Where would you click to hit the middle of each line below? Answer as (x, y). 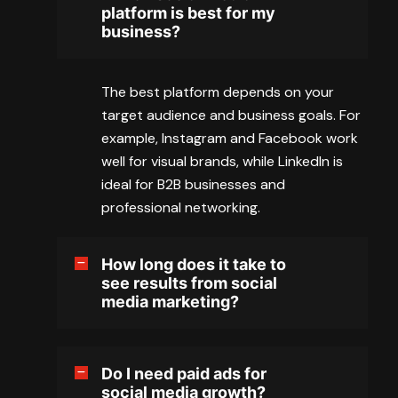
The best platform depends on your (218, 92)
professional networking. (181, 207)
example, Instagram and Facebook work (230, 138)
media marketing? (170, 301)
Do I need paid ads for (184, 373)
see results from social (189, 283)
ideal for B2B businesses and (193, 184)
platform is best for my (188, 12)
